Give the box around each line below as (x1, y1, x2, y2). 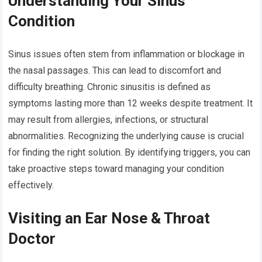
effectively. (8, 180, 54, 191)
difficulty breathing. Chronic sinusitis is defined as (8, 81, 211, 93)
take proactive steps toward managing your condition (8, 163, 225, 175)
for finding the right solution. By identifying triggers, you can (8, 147, 251, 158)
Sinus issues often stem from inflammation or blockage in (8, 49, 245, 60)
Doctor (8, 230, 56, 248)
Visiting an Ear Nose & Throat (8, 209, 211, 227)
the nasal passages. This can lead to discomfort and (8, 65, 222, 77)
